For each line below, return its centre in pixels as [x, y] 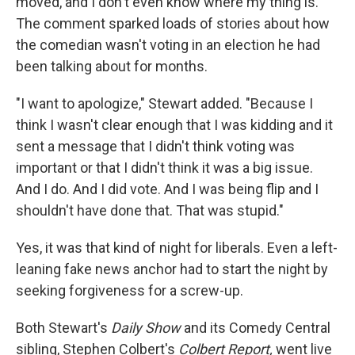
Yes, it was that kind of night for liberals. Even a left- [177, 248]
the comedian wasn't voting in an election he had [168, 45]
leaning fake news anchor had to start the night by [172, 269]
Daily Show [146, 328]
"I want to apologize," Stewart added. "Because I [164, 104]
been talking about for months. [112, 67]
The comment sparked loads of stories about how [173, 24]
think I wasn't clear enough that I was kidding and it [174, 125]
